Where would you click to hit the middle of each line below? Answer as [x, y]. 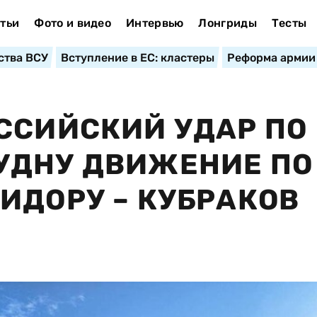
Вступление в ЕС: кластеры [137, 58]
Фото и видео [73, 23]
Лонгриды [227, 23]
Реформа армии [271, 58]
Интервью [155, 23]
